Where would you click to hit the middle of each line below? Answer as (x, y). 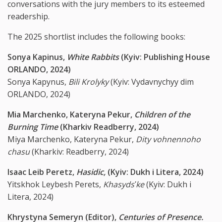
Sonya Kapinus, (37, 57)
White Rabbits (93, 57)
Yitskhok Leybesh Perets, (55, 184)
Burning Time (33, 127)
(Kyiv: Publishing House (165, 57)
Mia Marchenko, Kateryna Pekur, (71, 114)
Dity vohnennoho (168, 139)
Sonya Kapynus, (38, 82)
